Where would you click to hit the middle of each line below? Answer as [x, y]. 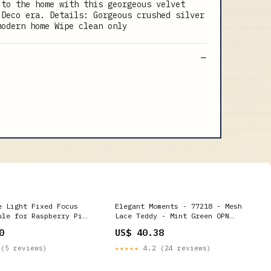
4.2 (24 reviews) [175, 248]
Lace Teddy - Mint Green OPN [172, 215]
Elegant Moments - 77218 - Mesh [178, 206]
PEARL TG [132, 225]
